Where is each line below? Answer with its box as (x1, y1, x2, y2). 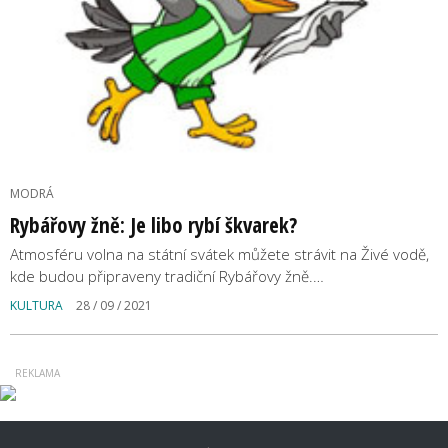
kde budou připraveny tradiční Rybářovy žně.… (10, 266, 324, 287)
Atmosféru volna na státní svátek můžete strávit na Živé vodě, (10, 244, 429, 265)
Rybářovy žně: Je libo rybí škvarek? (10, 211, 297, 240)
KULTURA (10, 297, 63, 315)
